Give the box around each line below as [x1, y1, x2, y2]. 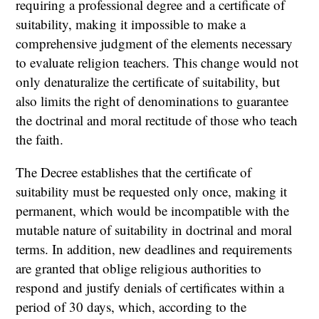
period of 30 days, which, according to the [16, 298, 247, 316]
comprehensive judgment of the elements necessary [16, 34, 293, 53]
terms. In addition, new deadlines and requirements [16, 240, 293, 258]
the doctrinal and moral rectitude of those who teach [16, 111, 298, 130]
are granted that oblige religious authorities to [16, 259, 262, 278]
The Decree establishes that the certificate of [16, 163, 252, 182]
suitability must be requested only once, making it [16, 182, 288, 201]
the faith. [16, 130, 64, 149]
